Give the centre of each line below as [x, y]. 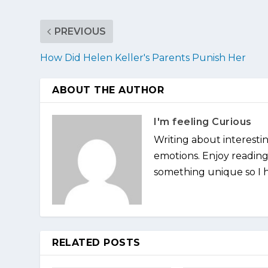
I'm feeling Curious [203, 121]
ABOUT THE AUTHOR [108, 90]
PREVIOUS [80, 31]
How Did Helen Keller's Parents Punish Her [143, 57]
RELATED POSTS [96, 242]
